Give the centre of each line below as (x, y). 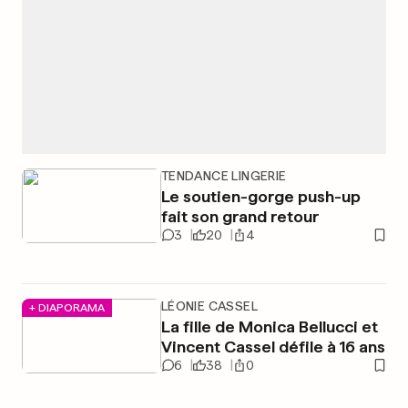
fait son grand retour (240, 216)
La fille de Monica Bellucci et (269, 326)
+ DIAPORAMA (67, 307)
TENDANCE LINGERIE (224, 176)
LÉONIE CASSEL (209, 306)
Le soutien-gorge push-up (260, 196)
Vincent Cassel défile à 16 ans (273, 347)
